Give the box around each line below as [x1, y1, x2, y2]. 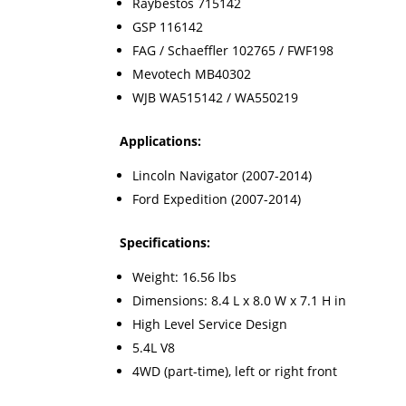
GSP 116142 [132, 18, 203, 36]
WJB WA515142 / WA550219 [132, 89, 298, 107]
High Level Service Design [132, 315, 287, 333]
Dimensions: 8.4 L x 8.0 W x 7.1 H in [132, 292, 346, 310]
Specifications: [120, 234, 210, 252]
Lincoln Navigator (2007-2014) [132, 167, 312, 185]
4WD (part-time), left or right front [132, 362, 337, 381]
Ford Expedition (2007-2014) [132, 190, 301, 208]
